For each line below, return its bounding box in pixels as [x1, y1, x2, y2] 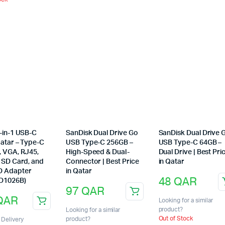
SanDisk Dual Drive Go [66, 130, 138, 137]
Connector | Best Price [66, 158, 139, 166]
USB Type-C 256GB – [66, 139, 133, 147]
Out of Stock [158, 215, 193, 222]
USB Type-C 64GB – [158, 139, 222, 147]
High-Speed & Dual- [66, 149, 130, 156]
